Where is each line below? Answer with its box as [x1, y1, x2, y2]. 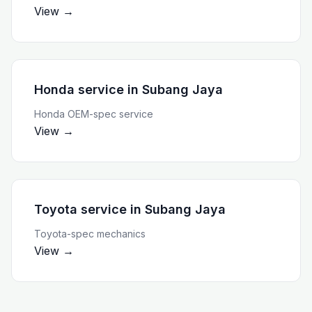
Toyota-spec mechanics [34, 227, 146, 240]
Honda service [34, 81, 124, 97]
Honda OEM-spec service [34, 107, 153, 120]
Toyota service [34, 201, 127, 217]
